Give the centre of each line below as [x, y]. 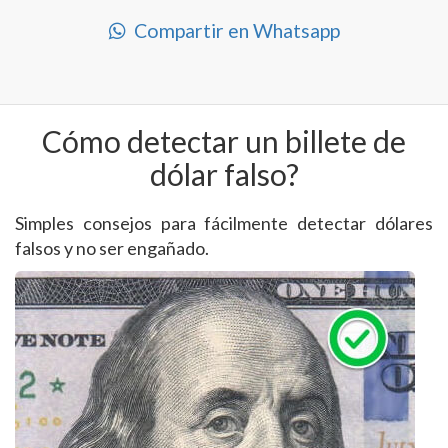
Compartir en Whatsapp [232, 30]
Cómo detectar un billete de [224, 140]
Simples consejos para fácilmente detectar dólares [224, 222]
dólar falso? [224, 173]
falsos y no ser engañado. [112, 247]
